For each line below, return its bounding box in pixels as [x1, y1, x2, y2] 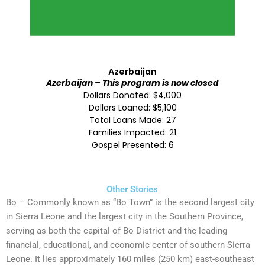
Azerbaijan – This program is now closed [46, 76, 219, 89]
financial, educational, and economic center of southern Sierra [6, 240, 250, 251]
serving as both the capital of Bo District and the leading [6, 225, 227, 237]
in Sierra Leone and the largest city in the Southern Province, [6, 211, 243, 222]
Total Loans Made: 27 [89, 114, 176, 126]
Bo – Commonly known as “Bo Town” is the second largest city [6, 197, 254, 208]
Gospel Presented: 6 [91, 138, 174, 151]
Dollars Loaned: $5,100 [88, 101, 177, 114]
